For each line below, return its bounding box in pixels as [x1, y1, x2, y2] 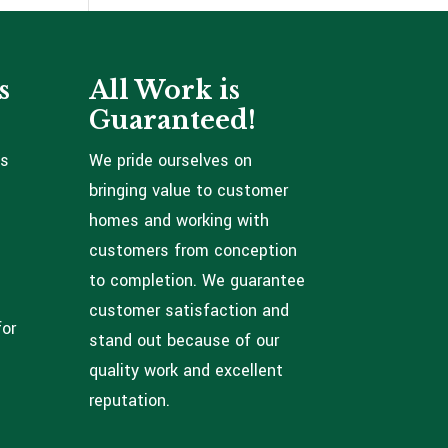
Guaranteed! [89, 104, 257, 136]
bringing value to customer [89, 178, 289, 202]
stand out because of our [89, 328, 280, 352]
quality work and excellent [89, 358, 284, 382]
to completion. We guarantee [89, 268, 306, 292]
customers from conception [89, 238, 298, 262]
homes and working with [89, 208, 270, 232]
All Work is [89, 74, 241, 106]
